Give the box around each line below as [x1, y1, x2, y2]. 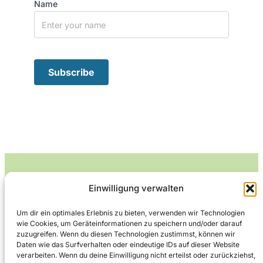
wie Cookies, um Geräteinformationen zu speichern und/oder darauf [16, 219, 242, 228]
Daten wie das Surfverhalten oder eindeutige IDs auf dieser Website [16, 240, 240, 249]
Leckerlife [110, 188, 153, 201]
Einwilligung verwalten [89, 183, 184, 194]
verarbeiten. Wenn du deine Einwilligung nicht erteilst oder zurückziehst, [16, 251, 255, 259]
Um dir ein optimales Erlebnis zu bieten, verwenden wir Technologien [16, 208, 245, 217]
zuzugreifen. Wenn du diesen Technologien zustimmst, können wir [16, 230, 235, 238]
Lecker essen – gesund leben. [73, 222, 190, 233]
